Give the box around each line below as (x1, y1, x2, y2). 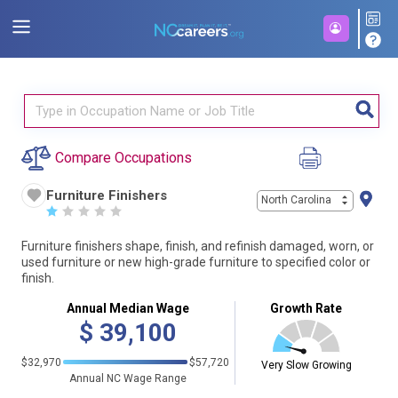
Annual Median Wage (67, 300, 189, 315)
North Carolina (261, 194, 331, 207)
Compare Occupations (55, 149, 192, 166)
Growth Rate (270, 300, 342, 315)
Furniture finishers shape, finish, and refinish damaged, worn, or (21, 239, 374, 253)
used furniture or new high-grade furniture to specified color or (21, 255, 370, 269)
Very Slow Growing (260, 358, 352, 371)
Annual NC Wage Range (69, 371, 187, 385)
